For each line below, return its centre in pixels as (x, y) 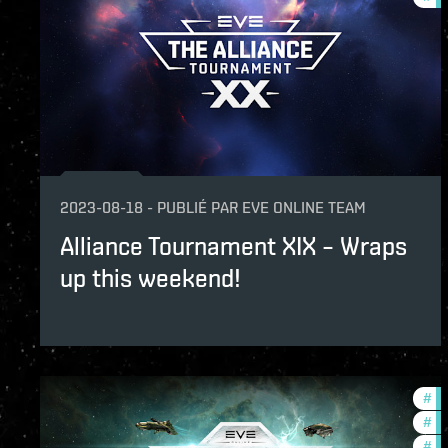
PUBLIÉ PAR (197, 208)
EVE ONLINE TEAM (304, 208)
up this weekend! (150, 278)
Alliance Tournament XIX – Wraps (233, 246)
